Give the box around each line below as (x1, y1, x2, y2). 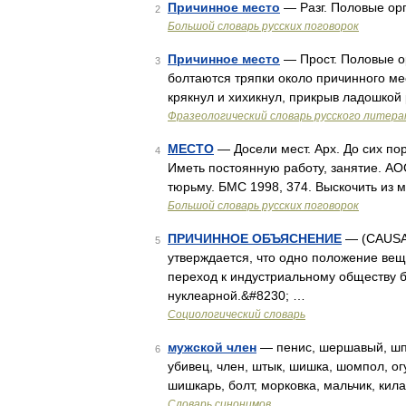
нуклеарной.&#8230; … (168, 288, 305, 303)
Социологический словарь (168, 308, 305, 321)
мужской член (168, 340, 256, 354)
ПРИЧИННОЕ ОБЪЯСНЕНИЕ (168, 231, 342, 246)
